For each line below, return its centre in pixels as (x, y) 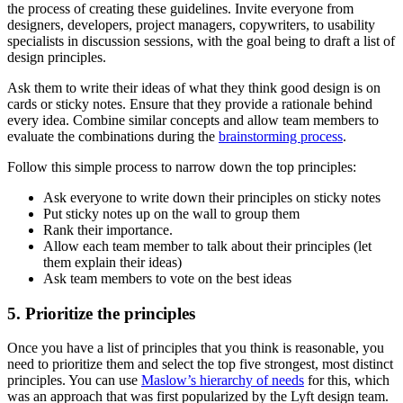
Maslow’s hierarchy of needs (223, 381)
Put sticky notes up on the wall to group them (171, 213)
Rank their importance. (108, 229)
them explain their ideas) (112, 262)
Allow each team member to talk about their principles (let (207, 246)
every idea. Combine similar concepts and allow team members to (193, 120)
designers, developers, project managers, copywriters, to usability (191, 24)
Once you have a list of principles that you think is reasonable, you (196, 348)
